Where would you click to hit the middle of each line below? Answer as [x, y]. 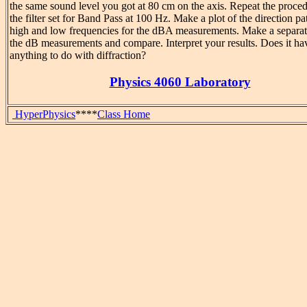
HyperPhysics [44, 114]
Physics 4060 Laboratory [180, 82]
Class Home [124, 114]
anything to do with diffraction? [78, 56]
